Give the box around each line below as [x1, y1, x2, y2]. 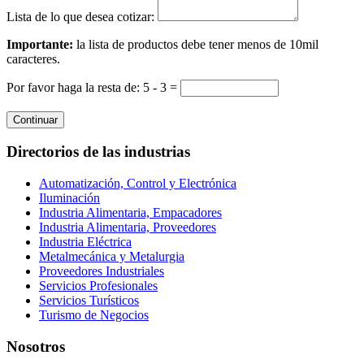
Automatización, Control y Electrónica [39, 175, 236, 190]
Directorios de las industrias [6, 143, 190, 161]
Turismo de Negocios [39, 307, 149, 322]
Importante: [6, 37, 73, 51]
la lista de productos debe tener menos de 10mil [73, 37, 318, 51]
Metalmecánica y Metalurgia [39, 249, 184, 263]
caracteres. [6, 51, 60, 66]
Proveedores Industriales [39, 263, 164, 278]
